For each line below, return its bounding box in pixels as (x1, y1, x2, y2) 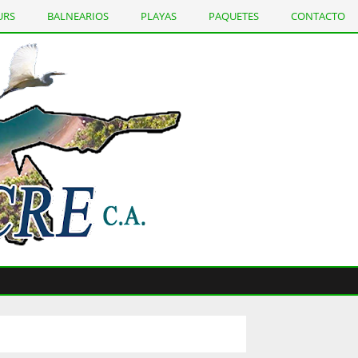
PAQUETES (209, 9, 259, 23)
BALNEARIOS (47, 9, 109, 23)
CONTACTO (291, 9, 345, 23)
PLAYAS (141, 9, 177, 23)
